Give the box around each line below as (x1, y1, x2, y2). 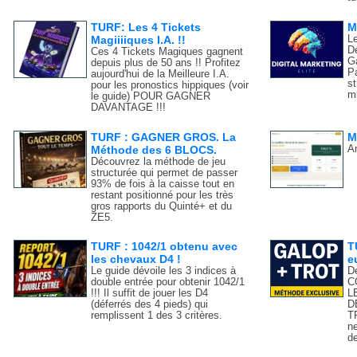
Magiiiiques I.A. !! (91, 33, 186, 46)
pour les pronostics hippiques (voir (91, 79, 249, 91)
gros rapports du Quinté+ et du (91, 200, 233, 212)
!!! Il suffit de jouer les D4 (91, 288, 209, 300)
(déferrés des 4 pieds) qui (91, 299, 209, 311)
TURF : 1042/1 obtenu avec (91, 240, 238, 253)
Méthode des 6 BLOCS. (91, 143, 218, 156)
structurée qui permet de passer (91, 167, 238, 178)
